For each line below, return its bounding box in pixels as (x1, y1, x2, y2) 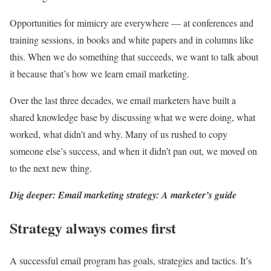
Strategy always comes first (10, 217, 176, 238)
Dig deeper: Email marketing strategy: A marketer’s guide (10, 188, 237, 201)
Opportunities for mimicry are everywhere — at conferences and (10, 16, 253, 29)
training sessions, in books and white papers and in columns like (10, 33, 253, 46)
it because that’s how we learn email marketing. (10, 67, 192, 80)
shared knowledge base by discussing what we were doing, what (10, 110, 255, 123)
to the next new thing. (10, 161, 92, 174)
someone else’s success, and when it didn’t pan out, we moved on (10, 144, 257, 157)
